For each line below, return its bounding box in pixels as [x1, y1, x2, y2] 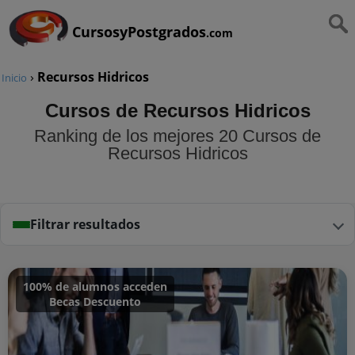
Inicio [2, 71, 27, 85]
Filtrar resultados [30, 216, 140, 233]
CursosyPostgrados [72, 22, 206, 41]
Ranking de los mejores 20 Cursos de [34, 125, 321, 146]
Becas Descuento [49, 294, 141, 309]
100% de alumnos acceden [23, 279, 167, 294]
